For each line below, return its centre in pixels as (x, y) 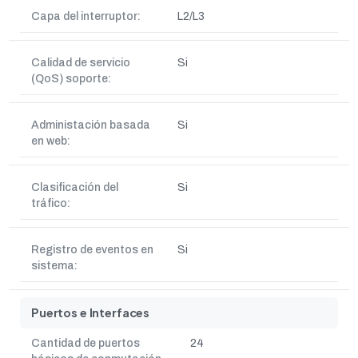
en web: (51, 141)
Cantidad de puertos (86, 343)
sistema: (54, 266)
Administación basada (91, 125)
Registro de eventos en (92, 250)
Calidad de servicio (81, 63)
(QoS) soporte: (71, 79)
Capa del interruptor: (86, 16)
